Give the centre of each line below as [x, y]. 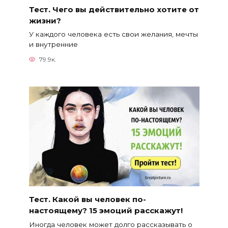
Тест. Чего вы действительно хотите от [114, 9]
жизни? [45, 20]
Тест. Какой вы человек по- [87, 199]
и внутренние [53, 45]
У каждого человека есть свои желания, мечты [113, 34]
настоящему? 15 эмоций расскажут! [106, 210]
